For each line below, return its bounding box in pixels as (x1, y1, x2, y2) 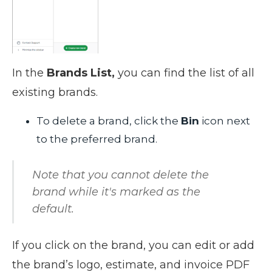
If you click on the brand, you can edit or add (12, 238, 254, 252)
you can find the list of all (115, 66, 254, 80)
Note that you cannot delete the (32, 168, 209, 182)
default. (32, 202, 74, 216)
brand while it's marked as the (32, 185, 200, 199)
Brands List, (47, 66, 115, 80)
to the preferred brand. (36, 132, 157, 145)
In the (12, 66, 47, 80)
